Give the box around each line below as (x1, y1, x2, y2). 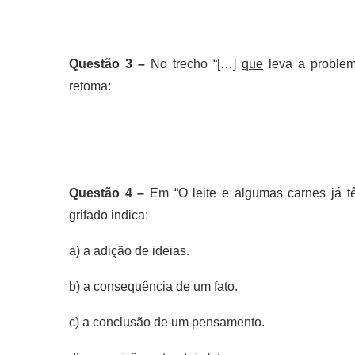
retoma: (69, 79, 111, 93)
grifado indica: (69, 208, 148, 222)
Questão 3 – (69, 57, 151, 71)
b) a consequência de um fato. (69, 280, 238, 293)
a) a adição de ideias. (69, 244, 189, 258)
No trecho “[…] (151, 57, 242, 71)
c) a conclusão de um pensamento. (69, 315, 265, 329)
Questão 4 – (69, 186, 150, 200)
